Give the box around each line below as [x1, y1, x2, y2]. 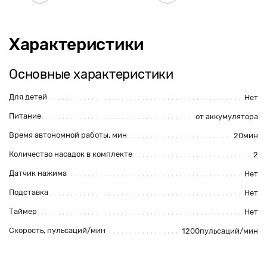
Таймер [9, 207, 37, 216]
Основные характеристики [9, 66, 173, 82]
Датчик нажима [9, 169, 67, 178]
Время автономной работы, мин [9, 131, 127, 139]
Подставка [9, 188, 48, 197]
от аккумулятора [195, 112, 258, 121]
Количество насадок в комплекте [9, 150, 132, 159]
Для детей [9, 92, 47, 101]
